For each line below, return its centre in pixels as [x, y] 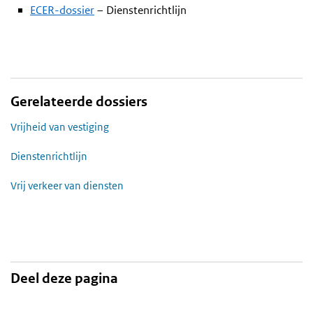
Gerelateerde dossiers [79, 102]
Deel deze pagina [64, 279]
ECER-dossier [62, 10]
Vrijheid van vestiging [60, 127]
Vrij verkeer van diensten [67, 186]
